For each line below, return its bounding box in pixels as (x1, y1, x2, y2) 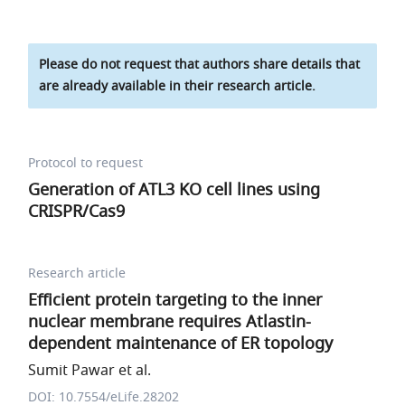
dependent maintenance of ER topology (28, 332, 334, 355)
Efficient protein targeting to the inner (28, 288, 323, 312)
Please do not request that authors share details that (39, 55, 361, 74)
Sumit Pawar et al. (28, 360, 152, 381)
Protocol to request (28, 154, 144, 173)
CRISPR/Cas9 (28, 200, 126, 223)
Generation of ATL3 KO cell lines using (28, 178, 321, 202)
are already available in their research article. (39, 77, 316, 96)
